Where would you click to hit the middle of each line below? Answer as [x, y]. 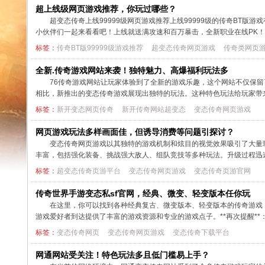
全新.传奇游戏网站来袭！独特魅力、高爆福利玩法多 [132, 70]
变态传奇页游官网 [222, 171]
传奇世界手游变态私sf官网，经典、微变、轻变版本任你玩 [143, 193]
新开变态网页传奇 [85, 109]
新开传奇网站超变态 [153, 109]
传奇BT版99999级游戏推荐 [100, 48]
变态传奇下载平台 [201, 232]
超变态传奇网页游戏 [183, 48]
